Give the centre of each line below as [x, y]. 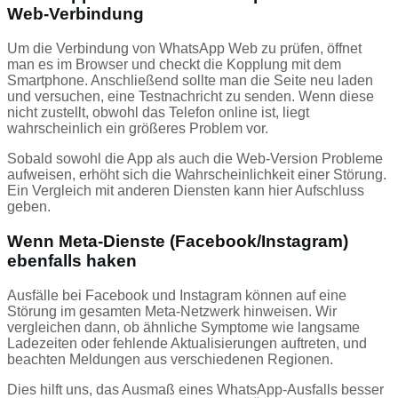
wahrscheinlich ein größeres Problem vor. [138, 129]
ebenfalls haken [72, 260]
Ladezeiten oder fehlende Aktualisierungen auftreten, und [187, 343]
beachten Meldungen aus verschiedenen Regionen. [170, 359]
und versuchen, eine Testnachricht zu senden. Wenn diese [191, 97]
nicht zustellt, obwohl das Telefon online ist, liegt [158, 113]
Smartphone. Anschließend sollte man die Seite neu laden [190, 81]
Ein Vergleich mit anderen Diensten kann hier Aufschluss [186, 191]
